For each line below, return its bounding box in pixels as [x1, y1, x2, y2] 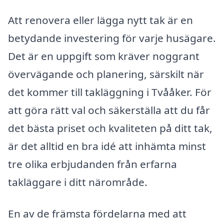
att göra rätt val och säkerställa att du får [8, 102, 210, 117]
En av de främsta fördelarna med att [8, 206, 186, 221]
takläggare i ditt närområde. [8, 174, 147, 189]
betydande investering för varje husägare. [8, 30, 216, 45]
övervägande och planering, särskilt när [8, 66, 204, 81]
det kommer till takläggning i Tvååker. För [8, 84, 211, 99]
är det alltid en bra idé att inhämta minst [8, 138, 206, 153]
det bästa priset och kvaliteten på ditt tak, [8, 120, 212, 135]
